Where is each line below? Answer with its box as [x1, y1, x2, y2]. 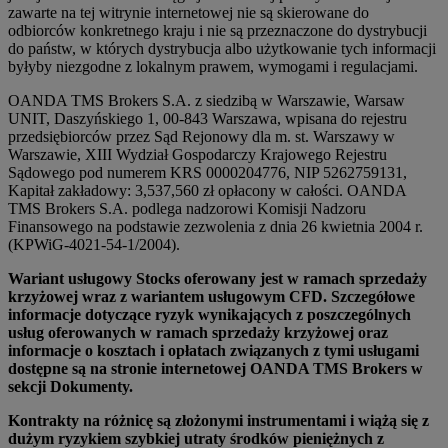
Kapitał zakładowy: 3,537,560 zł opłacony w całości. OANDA [8, 182, 406, 200]
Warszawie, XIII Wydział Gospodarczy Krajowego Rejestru [8, 146, 387, 164]
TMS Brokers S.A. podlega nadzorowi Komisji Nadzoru [8, 200, 366, 218]
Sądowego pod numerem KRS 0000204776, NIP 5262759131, [8, 164, 407, 182]
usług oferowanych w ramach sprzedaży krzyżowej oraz [8, 324, 388, 342]
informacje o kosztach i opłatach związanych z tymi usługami [8, 342, 419, 360]
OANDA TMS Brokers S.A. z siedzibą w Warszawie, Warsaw [8, 92, 405, 110]
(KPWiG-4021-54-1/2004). [8, 236, 180, 254]
